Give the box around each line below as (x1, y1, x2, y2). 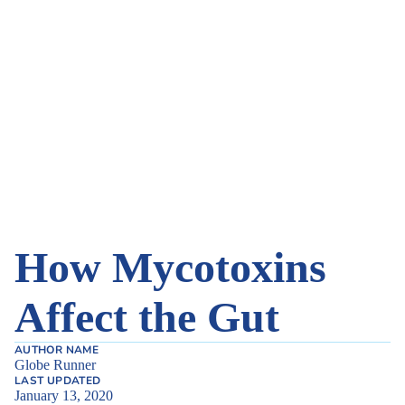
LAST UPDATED (14, 373, 101, 388)
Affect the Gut (14, 293, 279, 341)
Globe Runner (14, 357, 96, 372)
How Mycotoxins (14, 243, 326, 291)
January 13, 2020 (14, 388, 113, 403)
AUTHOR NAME (14, 343, 99, 357)
